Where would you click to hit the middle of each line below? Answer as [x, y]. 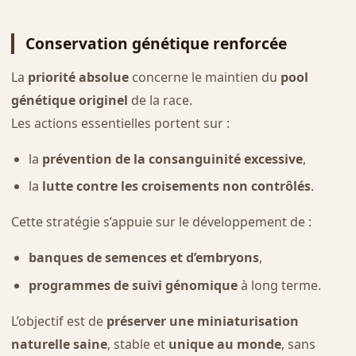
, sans [298, 344]
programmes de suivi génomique [133, 285]
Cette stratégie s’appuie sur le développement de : [161, 222]
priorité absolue [78, 77]
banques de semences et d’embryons [143, 258]
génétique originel [69, 100]
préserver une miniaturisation [202, 321]
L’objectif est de [58, 321]
